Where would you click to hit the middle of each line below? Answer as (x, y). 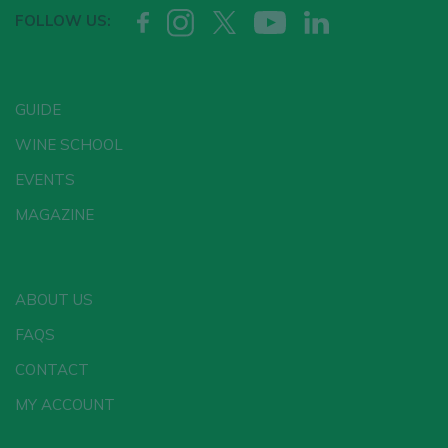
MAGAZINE (54, 214)
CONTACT (52, 369)
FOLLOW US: (63, 21)
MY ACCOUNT (65, 404)
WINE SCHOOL (69, 144)
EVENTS (45, 179)
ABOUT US (54, 299)
